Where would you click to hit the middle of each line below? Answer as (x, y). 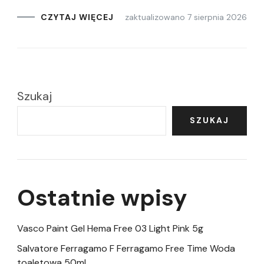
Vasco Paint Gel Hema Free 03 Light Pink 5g (110, 229)
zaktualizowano (156, 17)
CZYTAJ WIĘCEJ (77, 17)
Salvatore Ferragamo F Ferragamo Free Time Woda (126, 249)
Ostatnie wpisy (102, 197)
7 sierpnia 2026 (217, 17)
